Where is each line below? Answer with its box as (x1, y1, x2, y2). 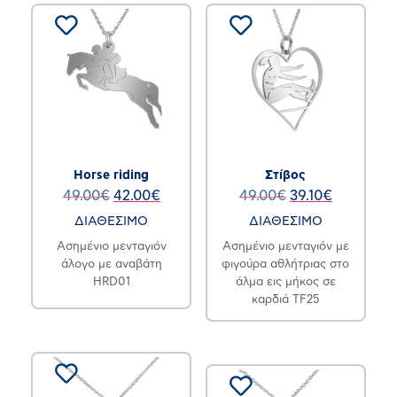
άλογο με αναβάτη (60, 258, 162, 270)
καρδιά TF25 (251, 293, 320, 306)
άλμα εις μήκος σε (235, 276, 336, 288)
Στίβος (265, 168, 307, 182)
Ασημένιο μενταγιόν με (222, 240, 349, 253)
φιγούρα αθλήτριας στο (222, 258, 350, 270)
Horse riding (74, 168, 150, 182)
